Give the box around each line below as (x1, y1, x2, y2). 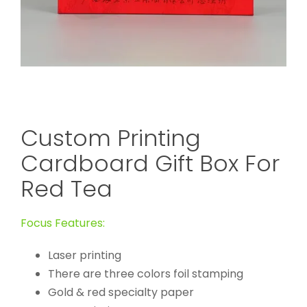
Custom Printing (20, 122, 201, 155)
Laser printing (47, 247, 121, 264)
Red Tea (20, 173, 112, 206)
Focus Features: (20, 215, 105, 232)
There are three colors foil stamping (47, 266, 243, 282)
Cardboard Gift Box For (20, 147, 280, 180)
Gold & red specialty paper (47, 284, 194, 301)
